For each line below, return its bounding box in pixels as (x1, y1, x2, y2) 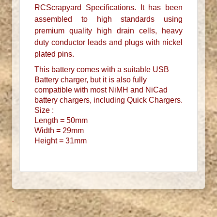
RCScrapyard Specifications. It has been (34, 3, 183, 12)
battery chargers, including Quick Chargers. (34, 96, 183, 105)
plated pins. (34, 50, 74, 59)
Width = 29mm (34, 126, 84, 135)
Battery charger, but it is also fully (34, 76, 147, 84)
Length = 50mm (34, 116, 88, 125)
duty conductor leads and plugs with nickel (34, 38, 183, 47)
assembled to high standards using (34, 15, 183, 24)
